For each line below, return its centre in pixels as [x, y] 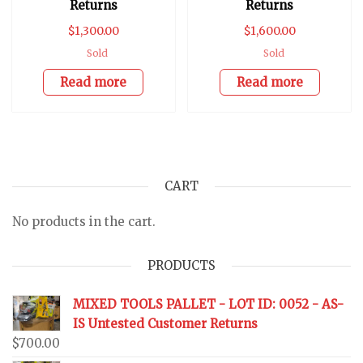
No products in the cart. [84, 221]
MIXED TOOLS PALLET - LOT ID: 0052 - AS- [208, 304]
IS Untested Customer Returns [165, 323]
